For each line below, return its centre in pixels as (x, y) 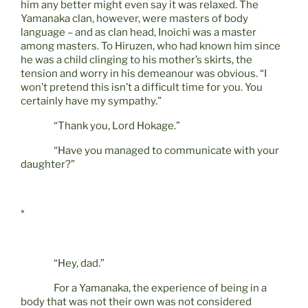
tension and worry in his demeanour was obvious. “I (144, 74)
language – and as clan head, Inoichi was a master (139, 33)
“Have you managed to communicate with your (166, 151)
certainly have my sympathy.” (91, 101)
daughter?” (48, 165)
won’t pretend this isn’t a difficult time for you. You (142, 88)
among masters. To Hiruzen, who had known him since (151, 46)
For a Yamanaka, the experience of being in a (160, 288)
